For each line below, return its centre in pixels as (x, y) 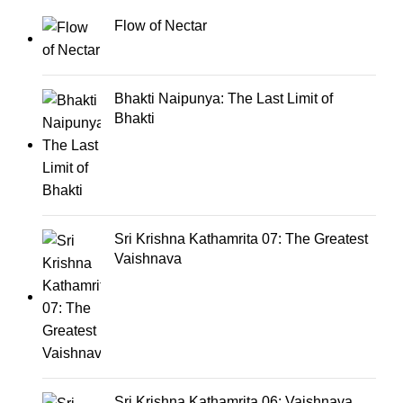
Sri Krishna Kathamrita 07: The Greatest (241, 239)
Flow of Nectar (161, 26)
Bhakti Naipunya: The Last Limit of (224, 99)
